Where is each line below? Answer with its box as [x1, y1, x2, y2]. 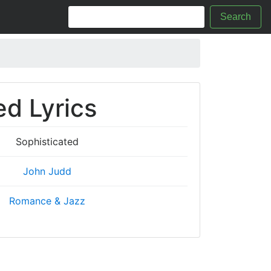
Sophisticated [15, 135, 79, 148]
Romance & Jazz [8, 195, 85, 207]
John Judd [22, 165, 71, 177]
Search [220, 11, 251, 22]
